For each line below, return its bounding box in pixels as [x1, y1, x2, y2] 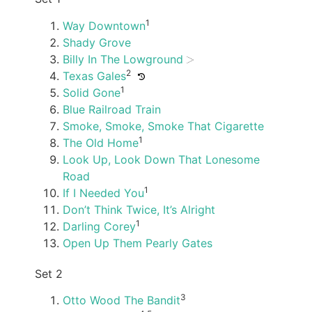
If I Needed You [63, 185, 144, 200]
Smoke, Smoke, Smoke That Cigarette [63, 118, 264, 133]
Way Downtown [63, 18, 146, 33]
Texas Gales [63, 68, 126, 83]
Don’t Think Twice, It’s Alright [63, 202, 215, 217]
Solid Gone [63, 85, 120, 100]
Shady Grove [63, 35, 131, 49]
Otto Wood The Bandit [63, 293, 180, 308]
